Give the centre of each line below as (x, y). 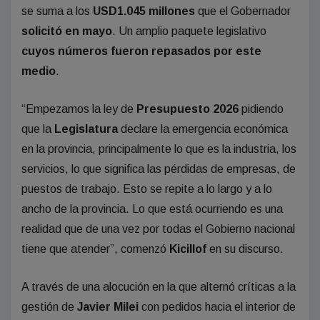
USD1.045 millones (144, 11)
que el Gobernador (243, 11)
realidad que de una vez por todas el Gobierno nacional (158, 229)
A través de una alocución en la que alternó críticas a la (159, 287)
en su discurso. (246, 249)
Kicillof (189, 249)
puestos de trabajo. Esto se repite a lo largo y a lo (147, 189)
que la (38, 129)
